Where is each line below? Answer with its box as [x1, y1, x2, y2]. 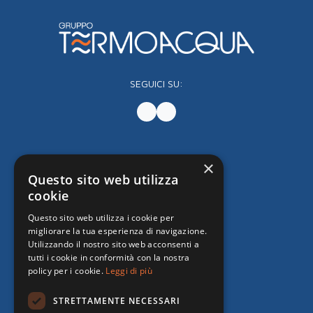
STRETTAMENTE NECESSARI [53, 294, 180, 307]
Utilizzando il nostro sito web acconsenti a [28, 238, 199, 250]
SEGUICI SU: [130, 77, 183, 89]
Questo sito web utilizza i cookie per [28, 212, 175, 224]
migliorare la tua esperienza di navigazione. [28, 225, 208, 237]
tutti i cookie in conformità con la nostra [28, 252, 190, 263]
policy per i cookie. [28, 265, 106, 277]
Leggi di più [105, 265, 152, 277]
